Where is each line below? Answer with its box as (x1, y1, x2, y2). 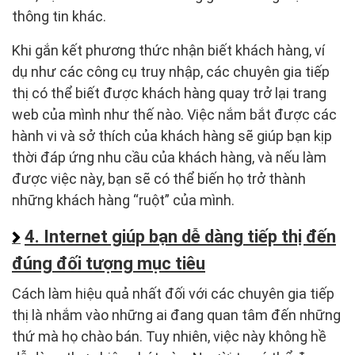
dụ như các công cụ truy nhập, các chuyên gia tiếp (12, 63, 330, 81)
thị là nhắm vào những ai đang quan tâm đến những (12, 307, 341, 324)
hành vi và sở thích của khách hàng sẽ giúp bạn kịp (12, 128, 332, 145)
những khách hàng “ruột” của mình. (12, 192, 235, 209)
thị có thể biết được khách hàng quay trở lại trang (12, 85, 326, 102)
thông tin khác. (12, 8, 106, 25)
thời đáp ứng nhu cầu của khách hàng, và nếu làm (12, 149, 326, 166)
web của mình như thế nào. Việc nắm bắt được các (12, 106, 337, 124)
